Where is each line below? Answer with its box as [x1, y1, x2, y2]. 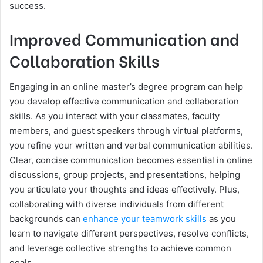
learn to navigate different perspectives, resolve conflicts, [9, 227, 249, 239]
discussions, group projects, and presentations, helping [9, 168, 240, 180]
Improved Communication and [9, 27, 240, 50]
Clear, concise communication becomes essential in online [9, 154, 252, 166]
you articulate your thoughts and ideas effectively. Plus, [9, 183, 240, 195]
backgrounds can [9, 213, 83, 224]
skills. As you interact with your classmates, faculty [9, 110, 220, 122]
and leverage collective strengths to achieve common [9, 242, 231, 254]
